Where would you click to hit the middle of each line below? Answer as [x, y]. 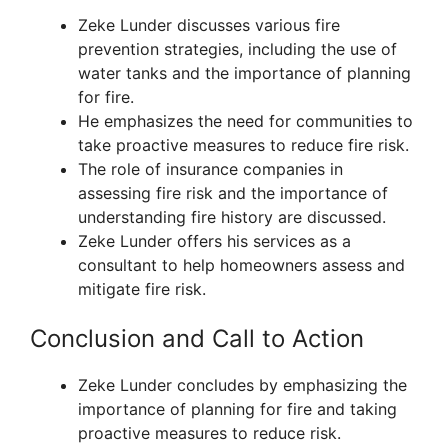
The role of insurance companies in [210, 169]
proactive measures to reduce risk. [209, 433]
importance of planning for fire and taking [237, 409]
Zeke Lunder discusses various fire [209, 25]
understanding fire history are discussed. [232, 217]
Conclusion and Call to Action [197, 339]
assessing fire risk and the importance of [233, 193]
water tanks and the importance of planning [244, 73]
